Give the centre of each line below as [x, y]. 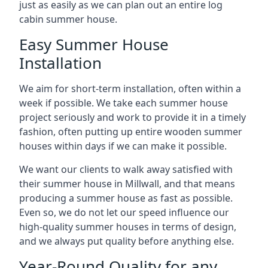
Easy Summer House [94, 44]
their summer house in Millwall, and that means [127, 184]
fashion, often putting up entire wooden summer [131, 132]
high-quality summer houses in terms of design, [128, 227]
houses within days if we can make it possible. [123, 146]
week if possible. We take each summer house [124, 103]
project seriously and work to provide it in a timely [133, 117]
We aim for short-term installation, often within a [130, 89]
